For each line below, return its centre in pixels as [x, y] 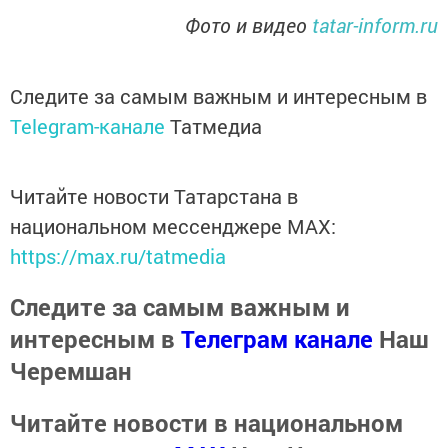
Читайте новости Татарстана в [154, 196]
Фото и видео [248, 25]
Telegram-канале [87, 126]
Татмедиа [216, 126]
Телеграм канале [277, 339]
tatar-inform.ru [375, 25]
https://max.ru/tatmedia [118, 256]
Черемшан [71, 371]
